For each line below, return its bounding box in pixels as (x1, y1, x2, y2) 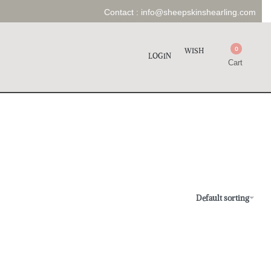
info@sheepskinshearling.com (140, 7, 256, 17)
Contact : (103, 7, 141, 17)
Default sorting (196, 192, 249, 203)
